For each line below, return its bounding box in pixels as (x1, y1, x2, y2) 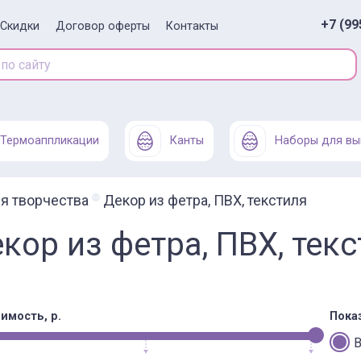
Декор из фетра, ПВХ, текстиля (103, 192, 307, 209)
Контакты (166, 19, 218, 33)
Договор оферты (56, 19, 150, 33)
